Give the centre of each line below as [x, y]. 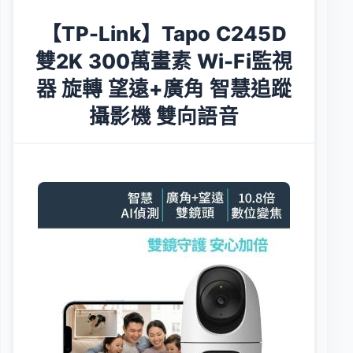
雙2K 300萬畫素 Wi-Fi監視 [164, 61]
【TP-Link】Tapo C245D [164, 33]
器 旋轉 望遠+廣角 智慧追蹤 [164, 88]
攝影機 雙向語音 [164, 116]
